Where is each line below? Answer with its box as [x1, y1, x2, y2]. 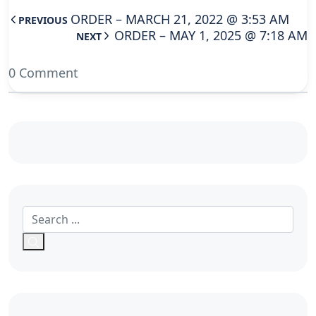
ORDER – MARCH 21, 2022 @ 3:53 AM [71, 11, 289, 28]
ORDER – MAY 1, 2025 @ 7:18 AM [114, 27, 308, 44]
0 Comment [8, 64, 78, 81]
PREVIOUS [18, 13, 68, 27]
